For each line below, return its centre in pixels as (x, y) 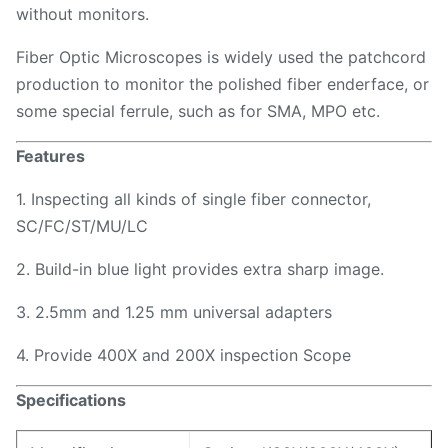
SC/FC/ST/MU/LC (82, 226)
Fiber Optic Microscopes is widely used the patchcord (221, 57)
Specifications (71, 400)
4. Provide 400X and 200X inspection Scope (183, 355)
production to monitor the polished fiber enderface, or (222, 84)
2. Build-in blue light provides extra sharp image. (200, 269)
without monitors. (82, 14)
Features (50, 156)
